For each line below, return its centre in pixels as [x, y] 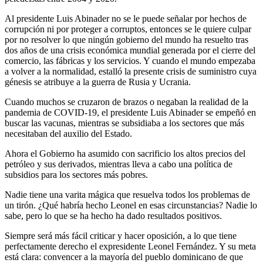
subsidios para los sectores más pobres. [76, 174]
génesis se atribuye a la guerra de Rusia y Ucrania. [98, 82]
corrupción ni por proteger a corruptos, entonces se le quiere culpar [128, 29]
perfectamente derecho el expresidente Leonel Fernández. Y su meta [130, 246]
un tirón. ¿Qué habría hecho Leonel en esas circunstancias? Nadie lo [131, 205]
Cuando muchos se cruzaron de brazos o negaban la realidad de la [127, 102]
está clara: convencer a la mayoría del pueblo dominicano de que [124, 257]
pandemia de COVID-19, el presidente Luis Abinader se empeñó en [130, 112]
